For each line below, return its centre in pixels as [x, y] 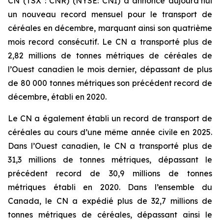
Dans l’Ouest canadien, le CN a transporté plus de [110, 146]
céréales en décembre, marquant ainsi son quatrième [110, 28]
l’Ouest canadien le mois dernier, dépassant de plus [110, 69]
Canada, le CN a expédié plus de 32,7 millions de [110, 201]
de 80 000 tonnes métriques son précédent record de [110, 83]
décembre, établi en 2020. [57, 97]
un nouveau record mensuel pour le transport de [110, 14]
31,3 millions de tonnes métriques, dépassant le [110, 160]
